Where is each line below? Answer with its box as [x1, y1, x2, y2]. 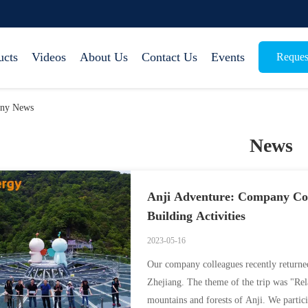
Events [211, 50, 245, 64]
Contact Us [142, 50, 197, 64]
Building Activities [147, 209, 245, 223]
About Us [80, 50, 128, 64]
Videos [32, 50, 66, 64]
